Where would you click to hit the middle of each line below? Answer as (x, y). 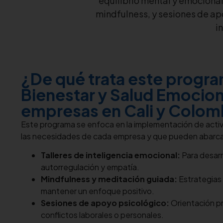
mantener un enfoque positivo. (98, 191)
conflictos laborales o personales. (102, 215)
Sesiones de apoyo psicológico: (105, 203)
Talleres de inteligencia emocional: (111, 155)
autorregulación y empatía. (90, 167)
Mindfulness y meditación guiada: (109, 179)
